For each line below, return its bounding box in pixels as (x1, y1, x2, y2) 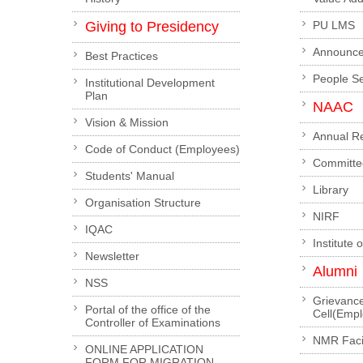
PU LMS (313, 19, 356, 32)
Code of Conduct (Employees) (84, 143, 240, 156)
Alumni (313, 263, 358, 280)
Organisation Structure (84, 196, 201, 210)
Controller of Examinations (84, 316, 220, 330)
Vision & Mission (84, 116, 169, 130)
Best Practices (84, 49, 158, 63)
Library (313, 183, 349, 197)
